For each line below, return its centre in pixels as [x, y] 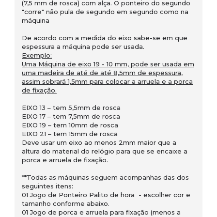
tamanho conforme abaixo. [66, 203]
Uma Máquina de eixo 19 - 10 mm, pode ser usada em [108, 64]
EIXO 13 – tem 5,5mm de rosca [71, 107]
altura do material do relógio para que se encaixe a [105, 151]
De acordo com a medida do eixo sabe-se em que [105, 38]
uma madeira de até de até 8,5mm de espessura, [102, 72]
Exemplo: [37, 55]
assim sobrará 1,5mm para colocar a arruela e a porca [107, 81]
